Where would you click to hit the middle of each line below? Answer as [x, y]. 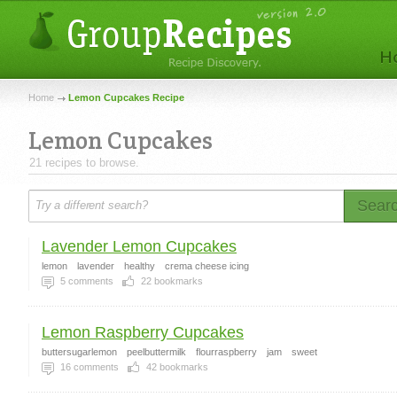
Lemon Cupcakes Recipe [126, 97]
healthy [140, 266]
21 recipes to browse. [84, 163]
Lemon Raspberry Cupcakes [143, 332]
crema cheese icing [207, 266]
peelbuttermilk [156, 352]
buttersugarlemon [79, 352]
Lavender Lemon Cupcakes [139, 246]
